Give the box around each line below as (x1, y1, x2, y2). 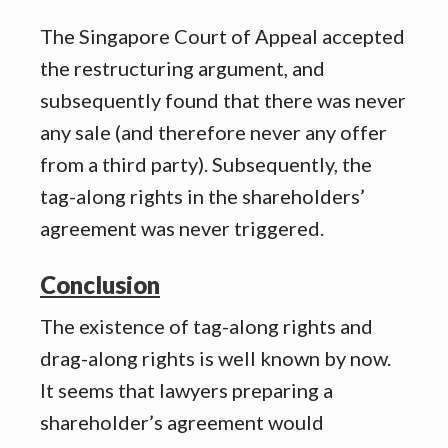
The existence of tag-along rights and (40, 313, 373, 338)
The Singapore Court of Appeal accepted (40, 23, 405, 48)
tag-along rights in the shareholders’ (40, 183, 365, 208)
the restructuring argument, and (40, 55, 325, 80)
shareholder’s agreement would (40, 409, 324, 434)
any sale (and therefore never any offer (40, 119, 387, 144)
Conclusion (40, 269, 160, 299)
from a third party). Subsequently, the (40, 151, 372, 176)
